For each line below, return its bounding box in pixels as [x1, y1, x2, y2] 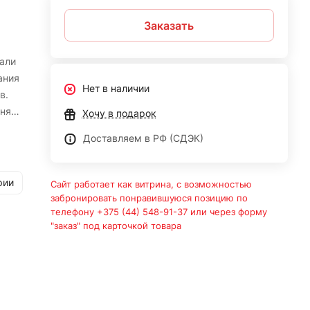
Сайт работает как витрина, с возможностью [50, 179, 252, 190]
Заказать [144, 18, 194, 33]
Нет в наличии [82, 82, 149, 94]
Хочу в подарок [82, 107, 156, 119]
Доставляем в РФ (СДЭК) [82, 132, 203, 144]
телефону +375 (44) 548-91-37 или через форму [50, 206, 267, 217]
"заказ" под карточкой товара [50, 220, 181, 231]
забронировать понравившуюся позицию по [50, 192, 248, 203]
